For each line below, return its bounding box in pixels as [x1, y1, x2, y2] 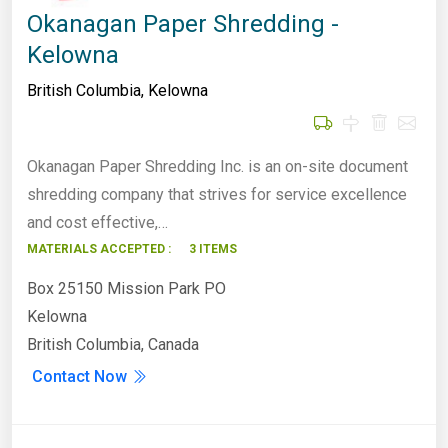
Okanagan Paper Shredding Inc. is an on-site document [27, 156, 408, 176]
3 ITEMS [189, 241, 237, 256]
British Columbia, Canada [27, 334, 199, 354]
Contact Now [32, 366, 131, 386]
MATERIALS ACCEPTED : [27, 241, 171, 256]
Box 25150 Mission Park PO [27, 278, 226, 298]
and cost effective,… [27, 212, 168, 232]
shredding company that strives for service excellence [27, 184, 407, 204]
